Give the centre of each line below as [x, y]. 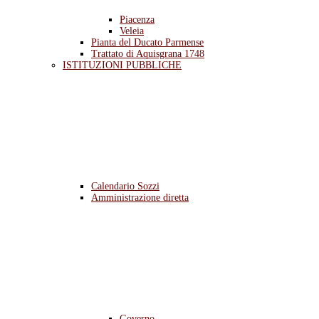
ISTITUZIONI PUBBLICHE [122, 65]
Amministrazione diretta [140, 198]
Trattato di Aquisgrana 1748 [148, 54]
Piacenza [137, 20]
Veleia [132, 31]
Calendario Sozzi [125, 186]
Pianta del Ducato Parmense [147, 42]
